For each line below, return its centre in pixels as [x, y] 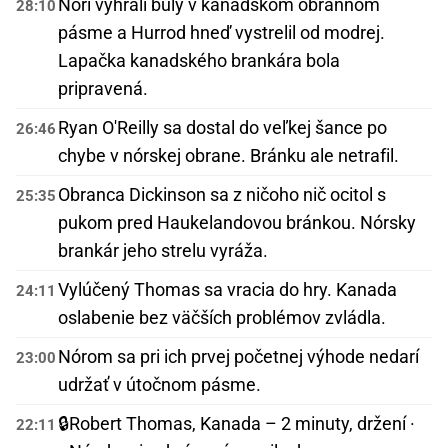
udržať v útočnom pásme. [159, 385]
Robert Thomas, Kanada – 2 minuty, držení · [242, 424]
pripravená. [103, 89]
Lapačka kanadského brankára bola [199, 61]
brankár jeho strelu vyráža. [163, 251]
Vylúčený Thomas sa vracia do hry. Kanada [227, 290]
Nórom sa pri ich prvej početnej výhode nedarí [238, 357]
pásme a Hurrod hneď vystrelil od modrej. [221, 33]
